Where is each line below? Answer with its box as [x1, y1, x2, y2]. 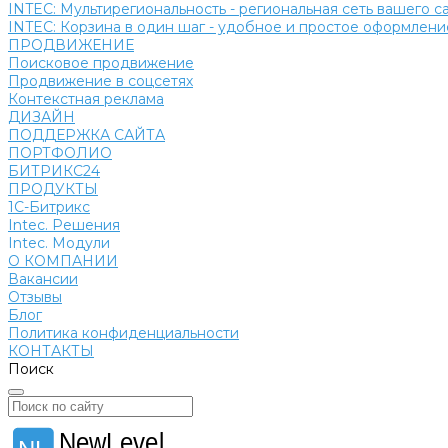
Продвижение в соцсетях [8, 72, 193, 90]
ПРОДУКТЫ [8, 180, 98, 198]
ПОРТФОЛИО [8, 144, 112, 162]
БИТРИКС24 [8, 162, 100, 180]
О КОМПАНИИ [8, 252, 118, 270]
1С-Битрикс [8, 198, 90, 216]
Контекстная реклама [8, 90, 164, 108]
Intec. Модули [8, 234, 110, 252]
